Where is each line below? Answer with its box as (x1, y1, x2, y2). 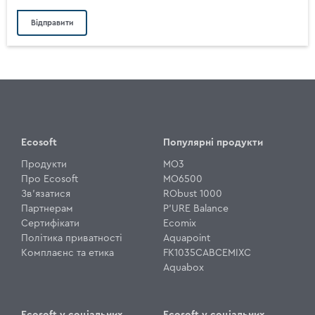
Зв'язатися (21, 188, 70, 199)
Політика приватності (21, 233, 122, 243)
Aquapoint (163, 233, 210, 243)
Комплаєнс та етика (21, 247, 114, 258)
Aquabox (163, 262, 204, 273)
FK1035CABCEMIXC (163, 247, 251, 258)
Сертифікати (21, 218, 79, 229)
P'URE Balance (163, 203, 229, 214)
